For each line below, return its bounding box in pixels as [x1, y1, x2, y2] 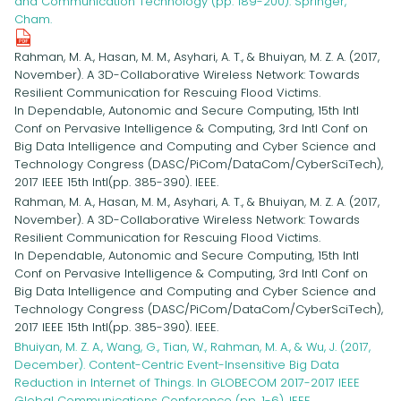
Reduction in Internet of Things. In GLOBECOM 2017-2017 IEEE [14, 374, 360, 391]
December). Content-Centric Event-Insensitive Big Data [14, 356, 339, 373]
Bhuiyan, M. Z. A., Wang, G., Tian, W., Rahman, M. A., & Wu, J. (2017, [14, 338, 371, 355]
